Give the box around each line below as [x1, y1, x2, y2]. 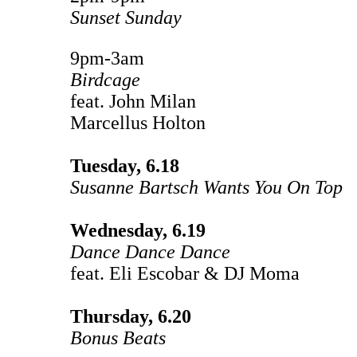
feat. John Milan [70, 90, 201, 112]
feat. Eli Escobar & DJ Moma [70, 262, 300, 284]
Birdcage [70, 69, 145, 90]
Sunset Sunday [70, 6, 182, 28]
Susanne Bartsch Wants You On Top [70, 176, 343, 198]
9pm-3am [70, 47, 144, 69]
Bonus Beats [70, 327, 166, 348]
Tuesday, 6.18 [70, 155, 179, 176]
